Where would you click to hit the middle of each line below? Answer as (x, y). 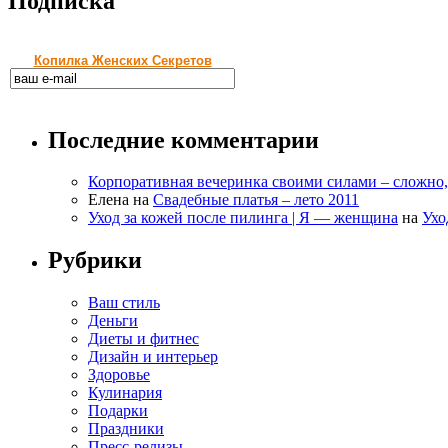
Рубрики (95, 260)
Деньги (113, 321)
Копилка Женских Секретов (122, 60)
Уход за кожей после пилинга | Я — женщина (243, 218)
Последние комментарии (183, 139)
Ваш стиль (124, 303)
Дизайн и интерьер (153, 357)
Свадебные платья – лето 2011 (256, 200)
